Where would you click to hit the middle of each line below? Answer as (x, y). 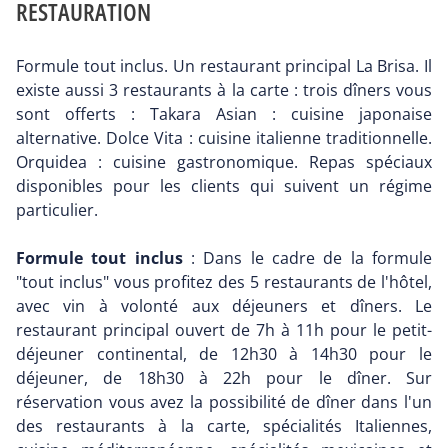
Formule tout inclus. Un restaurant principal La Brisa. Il (224, 66)
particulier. (57, 210)
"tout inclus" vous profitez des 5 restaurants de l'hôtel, (224, 282)
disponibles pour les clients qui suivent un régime (224, 186)
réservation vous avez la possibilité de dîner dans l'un (224, 402)
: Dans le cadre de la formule (307, 258)
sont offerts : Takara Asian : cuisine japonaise (224, 114)
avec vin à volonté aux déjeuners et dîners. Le (224, 306)
